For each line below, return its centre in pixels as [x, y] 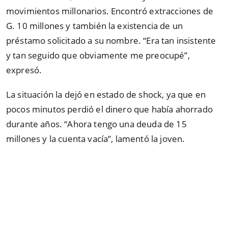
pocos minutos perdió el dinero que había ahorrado [109, 109]
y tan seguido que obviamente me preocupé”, [98, 55]
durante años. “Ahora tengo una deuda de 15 [96, 124]
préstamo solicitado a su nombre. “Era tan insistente [111, 40]
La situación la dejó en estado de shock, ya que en [106, 95]
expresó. [24, 70]
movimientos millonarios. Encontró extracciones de [110, 11]
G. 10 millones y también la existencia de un [95, 25]
